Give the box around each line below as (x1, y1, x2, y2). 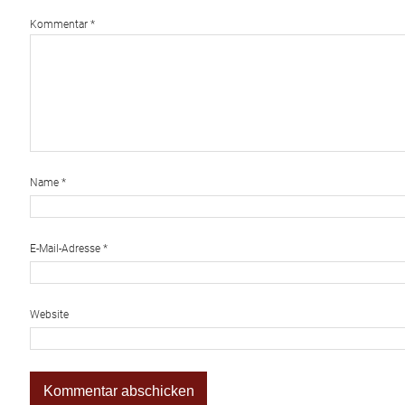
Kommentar (29, 18, 90, 32)
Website (29, 308, 69, 322)
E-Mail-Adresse (29, 242, 103, 256)
